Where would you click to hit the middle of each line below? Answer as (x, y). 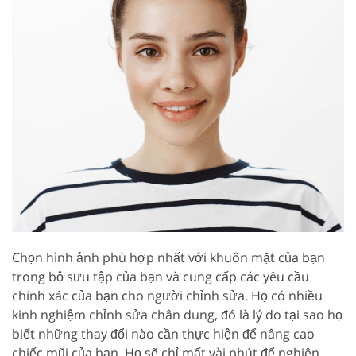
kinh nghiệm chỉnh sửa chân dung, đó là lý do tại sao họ (177, 314)
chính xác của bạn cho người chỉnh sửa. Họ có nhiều (167, 295)
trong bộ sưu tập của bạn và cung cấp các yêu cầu (161, 276)
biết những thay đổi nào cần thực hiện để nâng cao (163, 333)
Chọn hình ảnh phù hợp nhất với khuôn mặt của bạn (168, 257)
